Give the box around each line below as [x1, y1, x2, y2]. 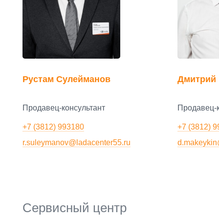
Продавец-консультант [22, 104, 105, 112]
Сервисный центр [22, 200, 127, 215]
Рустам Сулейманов [22, 74, 110, 84]
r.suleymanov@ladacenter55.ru [22, 138, 131, 147]
